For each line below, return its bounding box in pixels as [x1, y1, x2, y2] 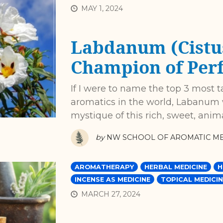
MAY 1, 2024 [81, 4, 123, 13]
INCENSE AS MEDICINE [74, 176, 150, 184]
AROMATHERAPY [74, 163, 134, 171]
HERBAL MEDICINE [144, 163, 207, 171]
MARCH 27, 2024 [81, 190, 140, 199]
